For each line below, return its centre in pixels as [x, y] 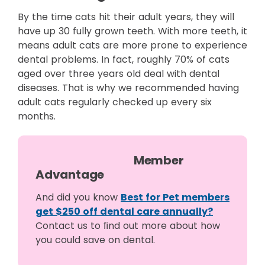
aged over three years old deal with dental [119, 74]
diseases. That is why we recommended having [128, 88]
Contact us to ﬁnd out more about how [128, 226]
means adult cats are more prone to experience [132, 45]
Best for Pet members [175, 197]
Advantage [70, 174]
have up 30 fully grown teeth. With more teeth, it [132, 31]
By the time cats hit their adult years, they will [126, 17]
